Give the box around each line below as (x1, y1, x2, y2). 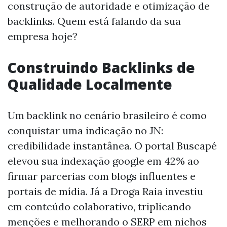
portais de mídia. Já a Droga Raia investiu (8, 184, 203, 198)
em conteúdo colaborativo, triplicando (8, 200, 191, 213)
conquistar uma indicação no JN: (8, 124, 163, 137)
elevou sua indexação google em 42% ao (8, 154, 199, 167)
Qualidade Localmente (8, 74, 172, 94)
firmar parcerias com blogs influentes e (8, 169, 196, 182)
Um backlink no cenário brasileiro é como (8, 108, 207, 122)
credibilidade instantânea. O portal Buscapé (8, 139, 217, 152)
